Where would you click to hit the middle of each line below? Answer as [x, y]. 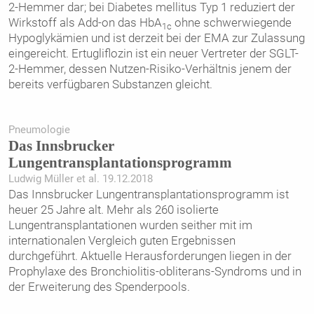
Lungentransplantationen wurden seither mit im [130, 225]
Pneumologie [39, 129]
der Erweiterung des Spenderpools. [99, 286]
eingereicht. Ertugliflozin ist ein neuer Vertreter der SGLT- [153, 54]
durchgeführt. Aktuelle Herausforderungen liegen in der [150, 255]
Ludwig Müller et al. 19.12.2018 [80, 178]
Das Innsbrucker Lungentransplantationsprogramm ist [148, 194]
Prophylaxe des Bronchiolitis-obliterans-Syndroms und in [155, 271]
